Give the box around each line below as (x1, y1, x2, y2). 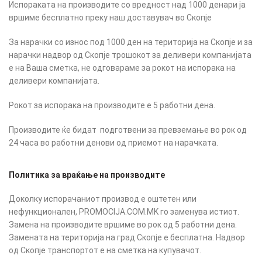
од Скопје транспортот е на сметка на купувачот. (9, 246, 201, 256)
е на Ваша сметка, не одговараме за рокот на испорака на (9, 63, 236, 73)
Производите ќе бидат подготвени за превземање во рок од (9, 125, 247, 135)
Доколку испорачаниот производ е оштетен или (9, 194, 196, 204)
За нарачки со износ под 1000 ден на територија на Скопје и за (9, 37, 253, 47)
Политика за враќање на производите (9, 170, 165, 180)
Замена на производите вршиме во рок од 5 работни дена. (9, 220, 237, 230)
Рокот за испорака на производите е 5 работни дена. (9, 101, 215, 111)
